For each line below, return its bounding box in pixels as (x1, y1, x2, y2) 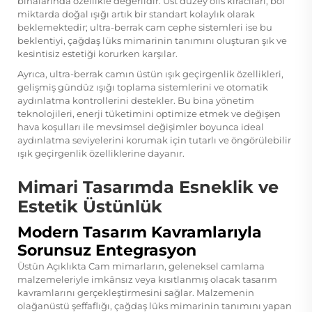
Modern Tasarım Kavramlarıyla (17, 222, 262, 242)
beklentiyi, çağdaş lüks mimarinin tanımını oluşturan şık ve (17, 34, 287, 46)
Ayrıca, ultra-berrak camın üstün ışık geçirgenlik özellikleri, (17, 68, 283, 79)
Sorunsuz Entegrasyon (17, 240, 196, 260)
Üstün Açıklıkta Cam (17, 260, 112, 272)
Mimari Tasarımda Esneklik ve (17, 176, 279, 197)
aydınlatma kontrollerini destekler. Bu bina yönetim (17, 94, 254, 106)
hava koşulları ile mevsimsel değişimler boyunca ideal (17, 120, 264, 132)
